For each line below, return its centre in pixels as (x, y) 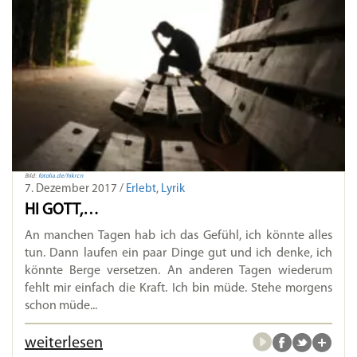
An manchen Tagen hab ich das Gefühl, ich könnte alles (178, 236)
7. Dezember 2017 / (75, 190)
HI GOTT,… (62, 211)
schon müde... (61, 306)
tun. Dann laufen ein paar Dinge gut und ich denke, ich (178, 254)
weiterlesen (64, 344)
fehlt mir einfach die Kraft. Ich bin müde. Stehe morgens (178, 289)
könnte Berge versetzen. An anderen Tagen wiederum (178, 271)
